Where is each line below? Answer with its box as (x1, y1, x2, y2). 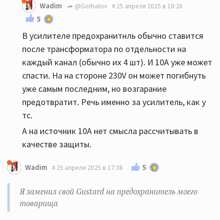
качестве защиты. (22, 138, 91, 150)
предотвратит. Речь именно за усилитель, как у (22, 96, 206, 108)
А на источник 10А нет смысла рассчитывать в (22, 125, 198, 137)
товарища (20, 198, 58, 209)
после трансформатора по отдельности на (22, 43, 186, 55)
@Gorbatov (73, 1, 107, 10)
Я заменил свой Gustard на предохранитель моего (20, 186, 197, 197)
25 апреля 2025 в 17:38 (56, 163, 123, 172)
